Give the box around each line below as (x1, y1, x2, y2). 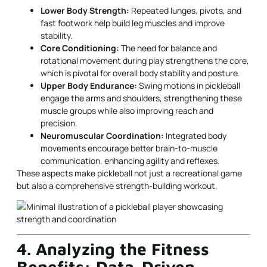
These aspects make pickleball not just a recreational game (17, 167, 242, 179)
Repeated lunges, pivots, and (129, 4, 241, 16)
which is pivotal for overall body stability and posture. (41, 67, 240, 79)
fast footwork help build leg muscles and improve (41, 17, 225, 29)
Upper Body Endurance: (41, 79, 137, 91)
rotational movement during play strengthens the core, (41, 54, 249, 66)
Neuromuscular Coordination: (41, 129, 164, 141)
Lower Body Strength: (41, 4, 129, 16)
